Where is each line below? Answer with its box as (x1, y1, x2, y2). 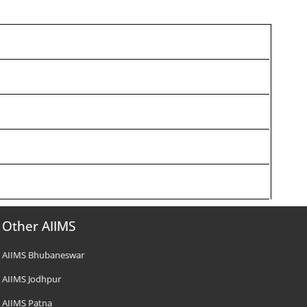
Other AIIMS (2, 217, 76, 235)
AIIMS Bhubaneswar (2, 249, 85, 261)
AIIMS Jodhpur (2, 273, 62, 285)
